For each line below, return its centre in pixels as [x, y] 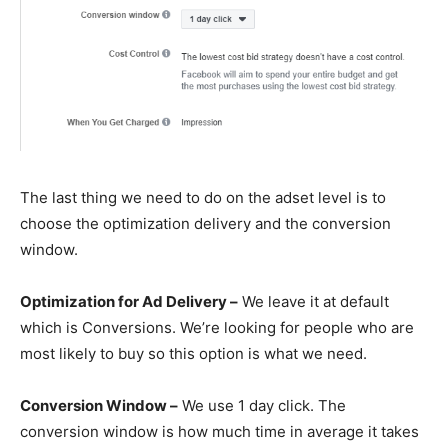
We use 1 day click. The [262, 406]
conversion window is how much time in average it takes [219, 432]
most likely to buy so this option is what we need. [193, 354]
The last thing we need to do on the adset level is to [203, 198]
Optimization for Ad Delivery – [129, 302]
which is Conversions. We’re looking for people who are [217, 328]
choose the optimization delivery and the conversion [205, 224]
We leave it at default [313, 302]
